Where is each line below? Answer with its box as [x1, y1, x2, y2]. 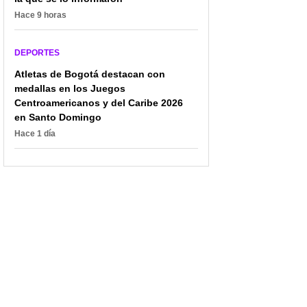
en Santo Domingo [14, 111, 101, 123]
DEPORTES [14, 47, 60, 58]
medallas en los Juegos [14, 82, 125, 94]
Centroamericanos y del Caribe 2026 [14, 97, 183, 108]
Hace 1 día [14, 128, 56, 138]
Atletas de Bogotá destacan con [14, 68, 165, 79]
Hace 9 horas [14, 10, 66, 20]
